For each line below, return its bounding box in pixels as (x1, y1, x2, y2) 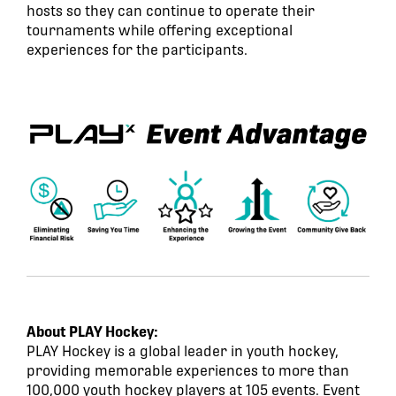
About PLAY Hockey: (27, 324, 158, 341)
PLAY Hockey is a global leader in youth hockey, (27, 343, 339, 361)
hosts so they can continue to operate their (27, 2, 315, 19)
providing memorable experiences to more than (27, 362, 349, 380)
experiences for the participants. (27, 41, 247, 58)
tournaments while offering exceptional (27, 21, 293, 39)
